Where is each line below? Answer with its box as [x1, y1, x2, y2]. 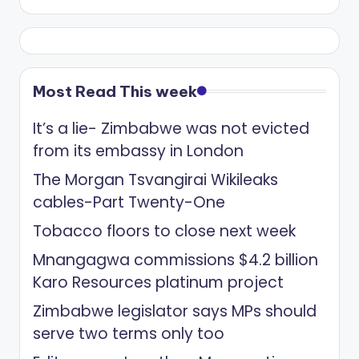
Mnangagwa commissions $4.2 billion [33, 249, 318, 272]
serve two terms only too [33, 323, 224, 345]
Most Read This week [33, 82, 197, 102]
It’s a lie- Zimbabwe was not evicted [33, 118, 309, 140]
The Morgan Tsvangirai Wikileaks [33, 169, 278, 192]
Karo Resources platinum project [33, 272, 284, 294]
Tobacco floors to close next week [33, 220, 296, 243]
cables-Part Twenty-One [33, 192, 225, 214]
